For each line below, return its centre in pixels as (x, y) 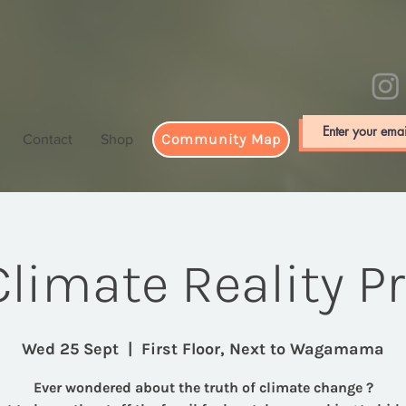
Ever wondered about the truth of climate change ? (203, 387)
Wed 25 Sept (70, 348)
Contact (48, 139)
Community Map (221, 140)
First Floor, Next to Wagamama (263, 348)
